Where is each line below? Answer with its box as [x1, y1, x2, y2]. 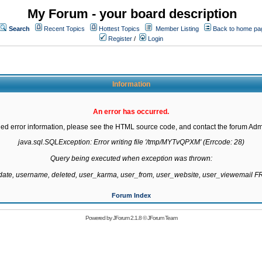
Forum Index [111, 192, 151, 199]
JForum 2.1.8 [112, 215, 142, 221]
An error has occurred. [93, 108, 169, 116]
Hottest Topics [99, 25, 140, 32]
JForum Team [147, 215, 177, 221]
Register [106, 35, 132, 42]
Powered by [85, 215, 113, 221]
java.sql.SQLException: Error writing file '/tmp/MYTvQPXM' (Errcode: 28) [18, 138, 244, 146]
